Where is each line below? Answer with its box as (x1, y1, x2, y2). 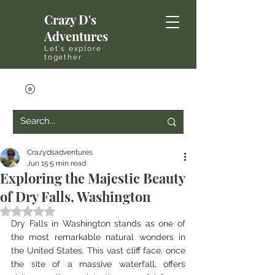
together (44, 53, 82, 61)
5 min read (50, 159, 86, 168)
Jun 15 (27, 159, 48, 168)
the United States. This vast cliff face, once (11, 246, 185, 255)
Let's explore (44, 44, 102, 53)
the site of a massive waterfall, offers (11, 259, 185, 269)
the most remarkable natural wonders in (11, 232, 185, 242)
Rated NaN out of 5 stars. (27, 206, 129, 215)
